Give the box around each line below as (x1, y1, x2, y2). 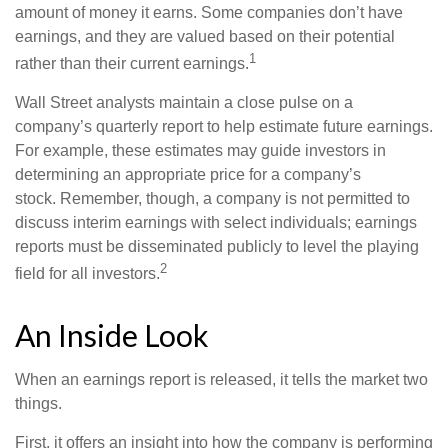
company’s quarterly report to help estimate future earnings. (15, 118, 433, 136)
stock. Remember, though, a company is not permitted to (15, 190, 410, 208)
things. (15, 394, 62, 412)
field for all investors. (15, 265, 160, 283)
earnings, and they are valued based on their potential (15, 28, 395, 45)
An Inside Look (15, 316, 209, 353)
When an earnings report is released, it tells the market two (15, 370, 428, 388)
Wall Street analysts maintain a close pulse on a (15, 94, 353, 112)
